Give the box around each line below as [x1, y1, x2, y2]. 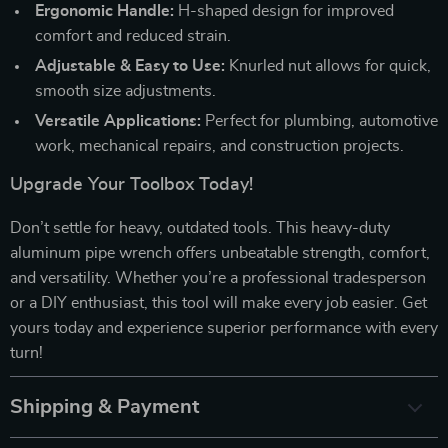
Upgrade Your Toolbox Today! [10, 175, 253, 194]
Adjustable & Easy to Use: [35, 57, 225, 74]
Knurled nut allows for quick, [225, 57, 431, 74]
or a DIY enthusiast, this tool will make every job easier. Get [10, 294, 427, 311]
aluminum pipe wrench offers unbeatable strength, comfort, [10, 244, 430, 261]
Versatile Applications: [35, 112, 201, 129]
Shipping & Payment [10, 396, 199, 417]
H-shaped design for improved [174, 2, 394, 19]
